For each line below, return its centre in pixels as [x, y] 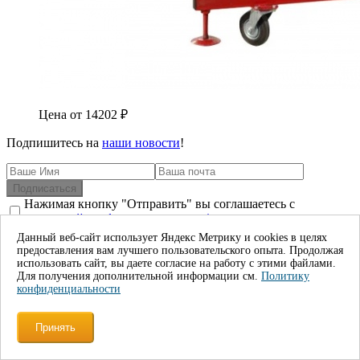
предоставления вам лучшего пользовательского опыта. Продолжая [180, 250]
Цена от [62, 114]
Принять [55, 327]
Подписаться [45, 188]
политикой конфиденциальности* [118, 218]
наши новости [141, 142]
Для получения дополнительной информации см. [139, 276]
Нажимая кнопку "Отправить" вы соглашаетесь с [160, 203]
